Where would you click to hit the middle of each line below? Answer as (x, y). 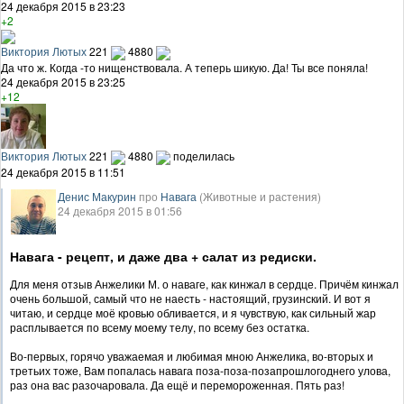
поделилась (204, 155)
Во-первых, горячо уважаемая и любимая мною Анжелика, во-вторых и (192, 355)
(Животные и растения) (260, 196)
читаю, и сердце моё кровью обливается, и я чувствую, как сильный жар (193, 312)
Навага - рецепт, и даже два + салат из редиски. (163, 256)
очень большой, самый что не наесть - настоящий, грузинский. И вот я (190, 298)
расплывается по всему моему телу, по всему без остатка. (160, 326)
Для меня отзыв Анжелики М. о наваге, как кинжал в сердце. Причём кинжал (204, 283)
